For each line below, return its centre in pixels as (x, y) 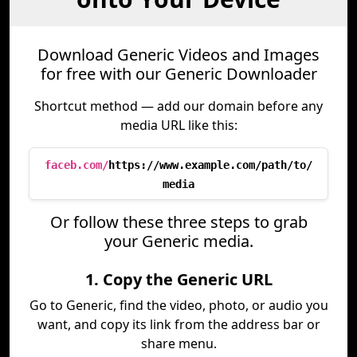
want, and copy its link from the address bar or (178, 324)
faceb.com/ (76, 165)
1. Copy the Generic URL (178, 279)
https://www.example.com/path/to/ (210, 165)
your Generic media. (178, 241)
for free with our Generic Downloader (178, 74)
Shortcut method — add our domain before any (178, 106)
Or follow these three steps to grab (178, 222)
